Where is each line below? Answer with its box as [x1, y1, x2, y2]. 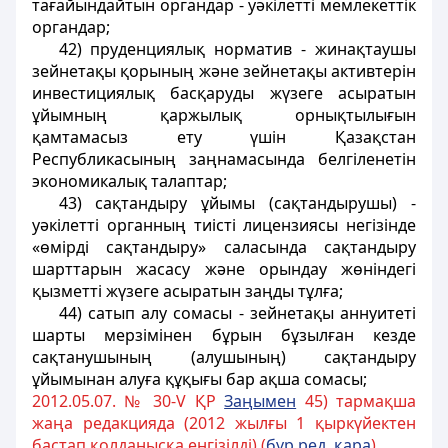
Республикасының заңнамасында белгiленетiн [32, 148, 416, 170]
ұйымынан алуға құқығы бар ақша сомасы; [32, 368, 367, 390]
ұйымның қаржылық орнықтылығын [32, 104, 416, 126]
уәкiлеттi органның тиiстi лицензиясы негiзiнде [32, 214, 416, 236]
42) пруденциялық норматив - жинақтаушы [58, 38, 416, 60]
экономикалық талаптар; [32, 170, 227, 192]
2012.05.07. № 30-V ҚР [32, 390, 225, 412]
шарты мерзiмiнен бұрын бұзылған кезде [32, 324, 416, 346]
